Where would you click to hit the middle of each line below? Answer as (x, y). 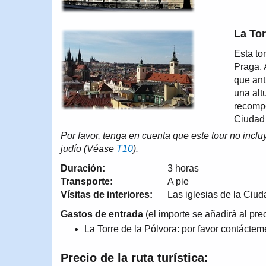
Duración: (83, 168)
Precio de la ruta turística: (134, 258)
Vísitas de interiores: (107, 194)
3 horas (183, 168)
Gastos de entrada (102, 214)
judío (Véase (88, 149)
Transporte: (87, 181)
